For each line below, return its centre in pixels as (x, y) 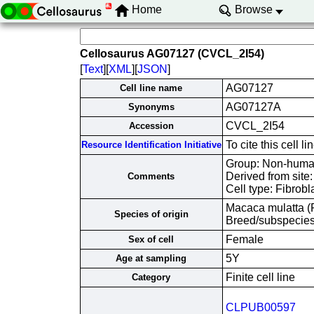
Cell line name (151, 88)
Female (244, 239)
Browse (253, 10)
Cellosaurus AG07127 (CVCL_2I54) (172, 54)
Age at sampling (151, 258)
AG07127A (253, 107)
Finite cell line (260, 277)
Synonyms (151, 107)
